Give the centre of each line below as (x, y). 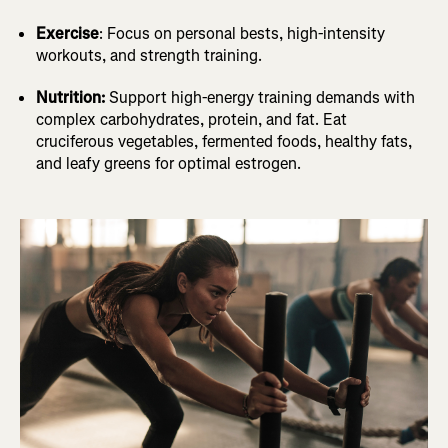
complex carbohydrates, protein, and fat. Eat (191, 120)
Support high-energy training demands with (260, 98)
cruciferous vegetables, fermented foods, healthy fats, (224, 142)
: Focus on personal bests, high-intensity (242, 34)
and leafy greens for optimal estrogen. (168, 164)
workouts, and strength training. (149, 56)
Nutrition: (70, 98)
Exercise (67, 34)
